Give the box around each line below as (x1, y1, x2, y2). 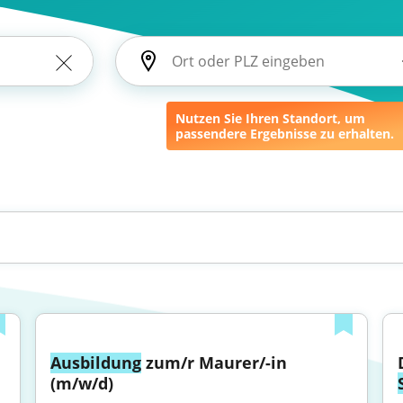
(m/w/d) (50, 372, 114, 394)
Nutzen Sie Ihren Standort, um (175, 110, 365, 127)
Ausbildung (50, 352, 142, 373)
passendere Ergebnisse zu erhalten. (175, 125, 394, 142)
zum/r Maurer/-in (141, 352, 288, 373)
